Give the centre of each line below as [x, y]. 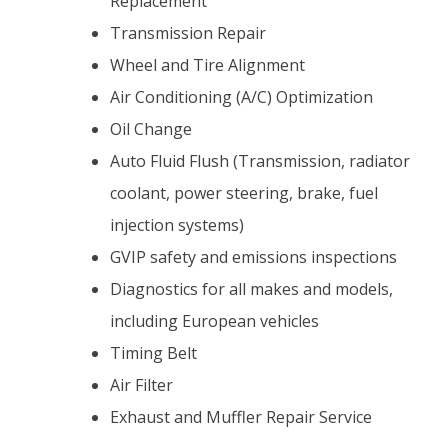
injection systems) [177, 225]
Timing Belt [154, 353]
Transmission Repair [188, 33]
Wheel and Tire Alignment [208, 65]
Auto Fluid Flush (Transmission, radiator [260, 161]
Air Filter [142, 385]
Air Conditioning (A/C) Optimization [242, 97]
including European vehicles [215, 321]
